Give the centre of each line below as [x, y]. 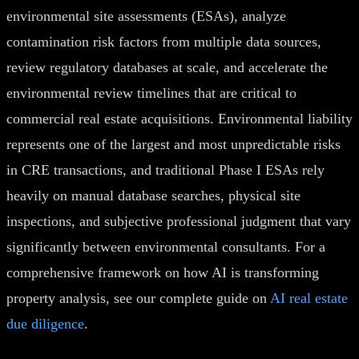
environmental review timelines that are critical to [151, 93]
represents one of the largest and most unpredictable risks [173, 144]
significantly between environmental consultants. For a [166, 246]
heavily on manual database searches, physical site [153, 195]
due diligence [45, 323]
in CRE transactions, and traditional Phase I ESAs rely [165, 169]
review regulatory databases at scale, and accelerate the [167, 67]
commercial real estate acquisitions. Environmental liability [179, 118]
